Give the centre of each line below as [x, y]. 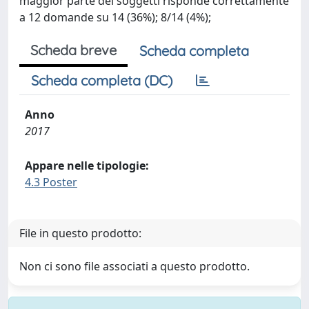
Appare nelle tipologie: [87, 166]
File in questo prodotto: [80, 233]
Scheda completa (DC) [102, 80]
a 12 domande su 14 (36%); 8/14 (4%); [115, 17]
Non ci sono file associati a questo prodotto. [134, 266]
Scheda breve [73, 50]
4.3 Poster [51, 182]
